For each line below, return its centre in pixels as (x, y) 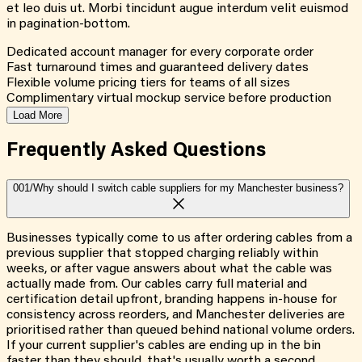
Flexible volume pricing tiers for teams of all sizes (148, 84)
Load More (38, 116)
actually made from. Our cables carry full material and (157, 285)
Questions (219, 152)
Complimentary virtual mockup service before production (169, 99)
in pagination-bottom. (68, 25)
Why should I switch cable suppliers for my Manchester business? (188, 188)
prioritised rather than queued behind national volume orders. (181, 331)
